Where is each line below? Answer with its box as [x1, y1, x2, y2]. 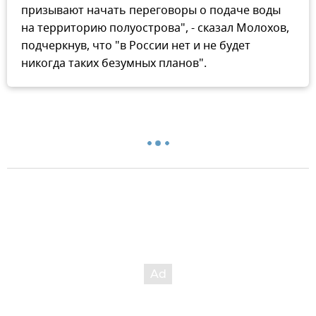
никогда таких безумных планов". [21, 54, 207, 72]
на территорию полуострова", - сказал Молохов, [21, 19, 289, 37]
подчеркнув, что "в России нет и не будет [21, 37, 250, 54]
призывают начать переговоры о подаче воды [21, 1, 281, 19]
